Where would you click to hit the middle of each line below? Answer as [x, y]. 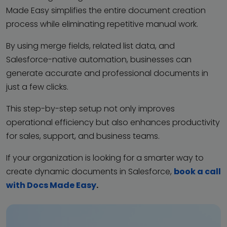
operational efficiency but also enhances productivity [113, 123]
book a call [197, 172]
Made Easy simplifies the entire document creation [106, 11]
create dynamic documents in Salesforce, [90, 172]
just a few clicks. [37, 87]
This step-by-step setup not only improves [90, 109]
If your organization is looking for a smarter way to [105, 158]
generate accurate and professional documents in [107, 73]
